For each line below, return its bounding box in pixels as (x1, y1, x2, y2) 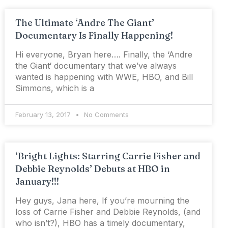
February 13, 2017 (15, 110, 73, 119)
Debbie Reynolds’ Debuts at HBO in (15, 163, 170, 175)
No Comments (82, 110, 129, 119)
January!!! (15, 176, 60, 188)
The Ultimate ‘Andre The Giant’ (15, 17, 155, 29)
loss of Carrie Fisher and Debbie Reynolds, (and (15, 207, 201, 217)
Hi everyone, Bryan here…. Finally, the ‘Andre (15, 49, 193, 60)
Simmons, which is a (15, 83, 95, 94)
